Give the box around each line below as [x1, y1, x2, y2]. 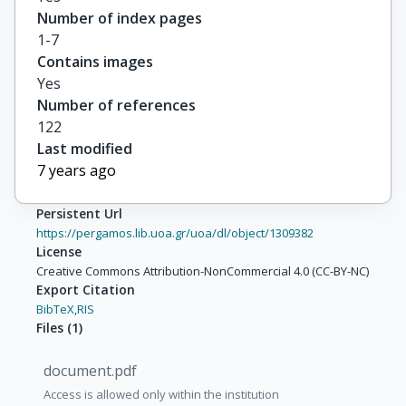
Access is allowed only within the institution [43, 386, 279, 403]
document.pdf [43, 361, 137, 382]
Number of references [37, 95, 196, 116]
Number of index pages [37, 8, 202, 29]
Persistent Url [36, 205, 122, 223]
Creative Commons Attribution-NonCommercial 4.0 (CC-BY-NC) [36, 263, 369, 280]
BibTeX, [36, 301, 77, 318]
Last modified [37, 139, 132, 159]
